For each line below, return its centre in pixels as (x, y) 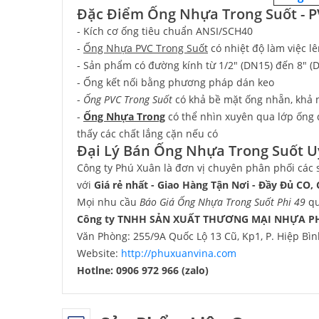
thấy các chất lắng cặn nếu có (147, 133)
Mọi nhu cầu (108, 202)
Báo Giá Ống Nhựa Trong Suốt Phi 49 (224, 202)
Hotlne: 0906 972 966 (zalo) (143, 270)
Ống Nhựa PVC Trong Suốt (146, 48)
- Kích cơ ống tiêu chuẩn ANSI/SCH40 (165, 31)
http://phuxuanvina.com (179, 253)
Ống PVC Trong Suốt (128, 99)
